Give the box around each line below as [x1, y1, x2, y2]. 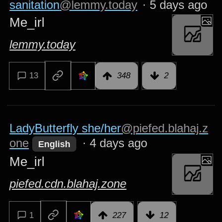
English [38, 139, 71, 149]
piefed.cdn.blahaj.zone [9, 176, 127, 190]
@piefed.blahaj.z [121, 121, 209, 135]
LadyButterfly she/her [9, 121, 121, 135]
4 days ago [89, 136, 147, 150]
